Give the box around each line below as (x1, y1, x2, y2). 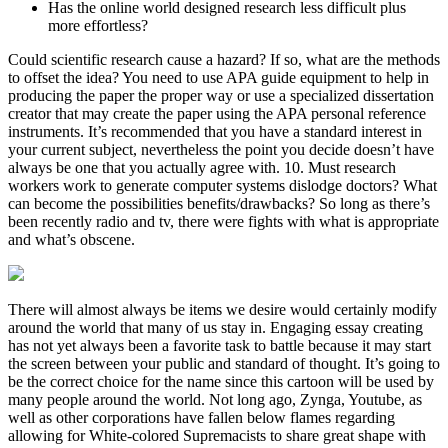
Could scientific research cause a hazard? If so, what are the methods (8, 50, 440, 68)
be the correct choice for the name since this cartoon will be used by (8, 372, 434, 390)
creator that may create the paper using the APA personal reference (8, 104, 426, 122)
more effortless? (48, 16, 148, 34)
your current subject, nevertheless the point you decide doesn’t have (8, 140, 434, 158)
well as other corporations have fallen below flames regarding (8, 408, 395, 426)
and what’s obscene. (8, 230, 135, 248)
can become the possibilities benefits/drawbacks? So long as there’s (8, 194, 430, 212)
